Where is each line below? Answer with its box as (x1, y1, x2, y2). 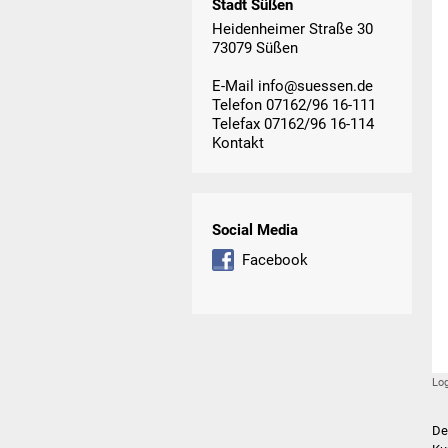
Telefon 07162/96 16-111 (212, 95, 376, 114)
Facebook (242, 250, 308, 269)
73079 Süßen (212, 38, 298, 57)
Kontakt (212, 133, 264, 152)
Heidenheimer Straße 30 (212, 19, 373, 38)
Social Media (212, 221, 298, 240)
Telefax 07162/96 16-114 (212, 114, 374, 133)
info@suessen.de (258, 76, 373, 95)
